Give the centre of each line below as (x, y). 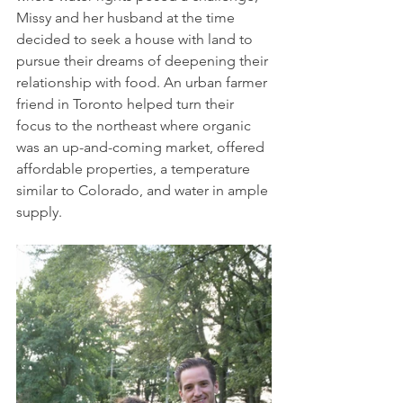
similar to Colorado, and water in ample (144, 191)
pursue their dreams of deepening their (144, 61)
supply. (39, 212)
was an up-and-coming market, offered (142, 148)
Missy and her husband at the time (127, 18)
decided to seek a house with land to (136, 40)
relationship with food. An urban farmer (143, 83)
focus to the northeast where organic (135, 126)
